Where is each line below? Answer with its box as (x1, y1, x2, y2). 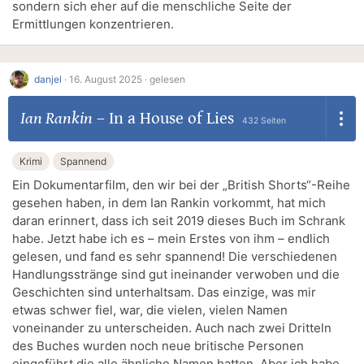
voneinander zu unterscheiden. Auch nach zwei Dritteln (12, 319, 331, 336)
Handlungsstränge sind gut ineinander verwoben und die (12, 266, 340, 282)
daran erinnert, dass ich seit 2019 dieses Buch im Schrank (12, 212, 345, 228)
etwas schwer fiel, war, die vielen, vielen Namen (12, 301, 288, 318)
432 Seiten (241, 115, 286, 126)
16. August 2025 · (69, 72, 147, 85)
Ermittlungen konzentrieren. (12, 16, 174, 32)
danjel (34, 72, 62, 85)
